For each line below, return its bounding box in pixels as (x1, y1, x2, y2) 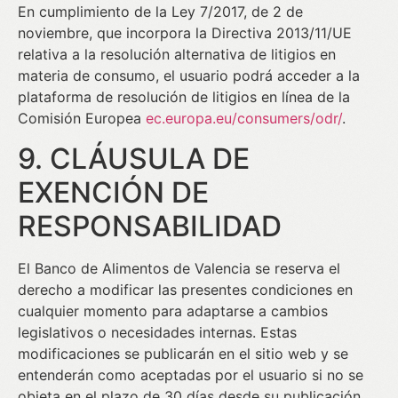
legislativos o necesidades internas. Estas (18, 322, 297, 341)
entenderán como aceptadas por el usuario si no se (18, 365, 363, 384)
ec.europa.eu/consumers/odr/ (146, 109, 342, 128)
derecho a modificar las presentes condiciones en (18, 280, 353, 298)
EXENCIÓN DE (18, 174, 209, 210)
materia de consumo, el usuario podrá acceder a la (18, 67, 360, 85)
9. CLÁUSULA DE (18, 140, 250, 176)
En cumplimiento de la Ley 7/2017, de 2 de (18, 3, 303, 21)
